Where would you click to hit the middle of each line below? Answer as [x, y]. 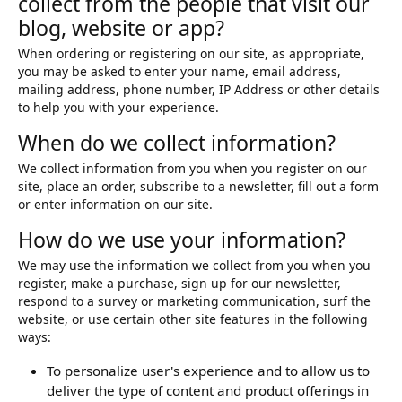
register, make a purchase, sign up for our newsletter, [179, 284]
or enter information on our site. [115, 205]
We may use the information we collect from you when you [194, 266]
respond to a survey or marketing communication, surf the [194, 301]
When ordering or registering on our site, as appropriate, [191, 54]
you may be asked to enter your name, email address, [179, 72]
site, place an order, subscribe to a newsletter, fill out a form [198, 187]
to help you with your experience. [118, 108]
